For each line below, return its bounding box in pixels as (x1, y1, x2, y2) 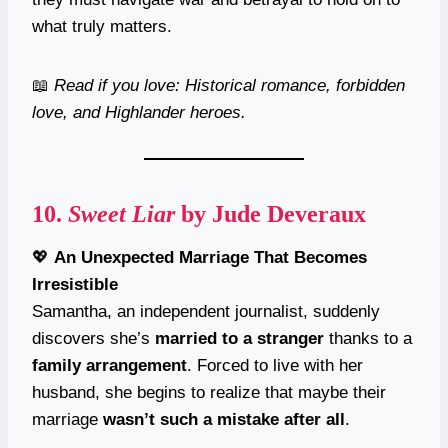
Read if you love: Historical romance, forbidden (54, 75, 405, 95)
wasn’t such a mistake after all (103, 409, 345, 429)
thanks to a (324, 328, 412, 348)
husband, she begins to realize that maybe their (32, 382, 386, 402)
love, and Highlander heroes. (32, 102, 246, 122)
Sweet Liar (68, 200, 175, 227)
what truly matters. (32, 16, 172, 36)
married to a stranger (155, 328, 324, 348)
